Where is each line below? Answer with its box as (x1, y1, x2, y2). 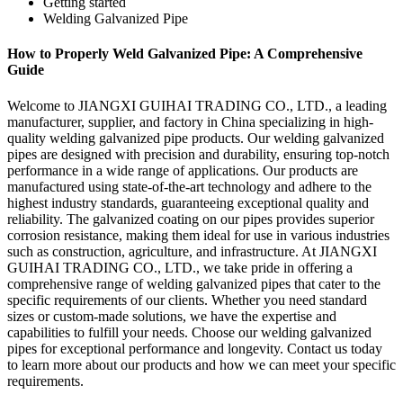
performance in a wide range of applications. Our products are (7, 162, 358, 178)
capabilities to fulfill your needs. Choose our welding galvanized (7, 324, 372, 340)
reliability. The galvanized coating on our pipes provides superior (7, 210, 374, 227)
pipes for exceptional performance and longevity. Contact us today (7, 340, 382, 356)
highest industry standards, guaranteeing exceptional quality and (7, 194, 369, 210)
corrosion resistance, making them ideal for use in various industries (7, 227, 390, 243)
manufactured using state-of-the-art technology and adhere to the (7, 178, 372, 194)
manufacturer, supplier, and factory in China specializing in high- (7, 113, 373, 130)
